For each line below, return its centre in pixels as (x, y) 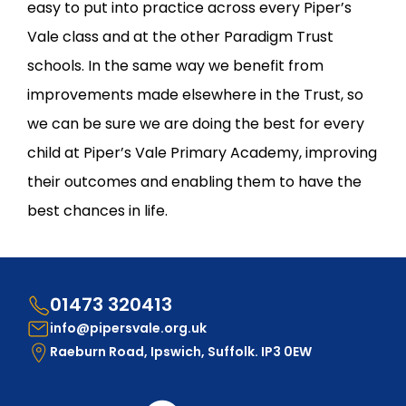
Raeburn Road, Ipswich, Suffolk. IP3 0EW (181, 352)
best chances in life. (97, 211)
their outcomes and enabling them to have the (194, 182)
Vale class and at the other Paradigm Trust (180, 37)
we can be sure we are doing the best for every (196, 124)
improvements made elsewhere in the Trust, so (195, 95)
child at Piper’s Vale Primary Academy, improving (202, 153)
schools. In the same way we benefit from (175, 66)
